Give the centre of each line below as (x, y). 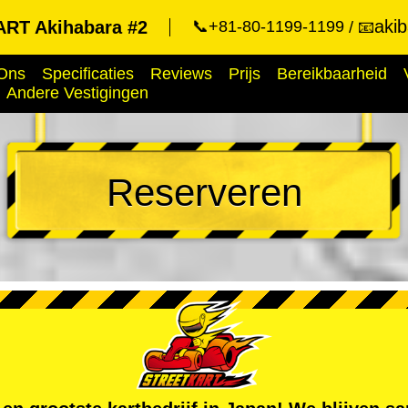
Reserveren (204, 193)
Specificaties (88, 74)
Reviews (181, 74)
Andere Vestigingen (77, 93)
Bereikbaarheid (332, 74)
